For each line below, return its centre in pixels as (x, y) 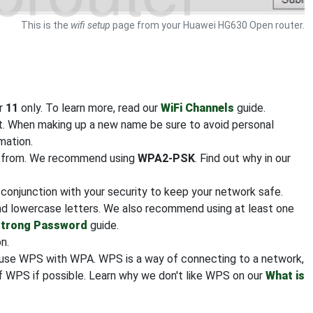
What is (285, 275)
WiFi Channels (197, 108)
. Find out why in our (243, 158)
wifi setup (90, 25)
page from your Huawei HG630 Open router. (208, 25)
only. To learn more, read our (89, 108)
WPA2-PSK (166, 158)
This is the (46, 25)
